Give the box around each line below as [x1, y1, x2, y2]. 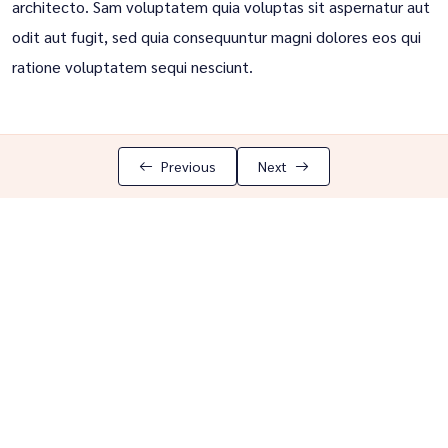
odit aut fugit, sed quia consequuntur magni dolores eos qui [12, 26, 421, 47]
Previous [161, 157, 216, 175]
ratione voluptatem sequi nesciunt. [12, 56, 253, 77]
